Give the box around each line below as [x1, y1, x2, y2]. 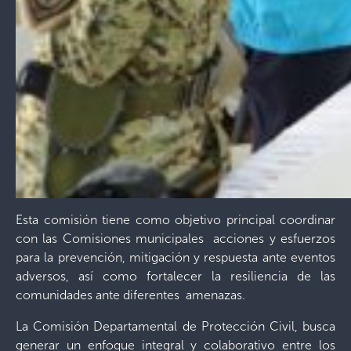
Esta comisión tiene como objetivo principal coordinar [16, 212, 335, 228]
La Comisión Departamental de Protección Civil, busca [16, 319, 335, 335]
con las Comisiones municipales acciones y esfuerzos [16, 231, 335, 247]
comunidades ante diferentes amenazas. [16, 288, 245, 303]
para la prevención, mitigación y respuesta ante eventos [16, 250, 335, 266]
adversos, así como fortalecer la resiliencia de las [16, 269, 335, 284]
